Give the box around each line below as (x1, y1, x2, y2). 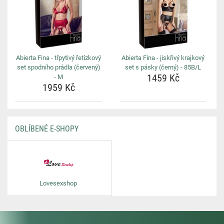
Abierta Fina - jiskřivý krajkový (121, 54, 204, 61)
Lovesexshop (39, 179, 77, 187)
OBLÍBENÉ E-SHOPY (15, 124, 78, 133)
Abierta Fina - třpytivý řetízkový (16, 54, 101, 61)
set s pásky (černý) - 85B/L (125, 63, 201, 71)
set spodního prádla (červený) (16, 63, 100, 71)
